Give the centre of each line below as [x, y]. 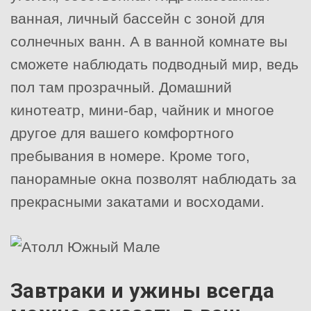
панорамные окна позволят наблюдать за [153, 179]
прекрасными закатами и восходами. [137, 202]
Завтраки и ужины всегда [143, 291]
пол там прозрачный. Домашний [121, 87]
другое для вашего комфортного [122, 133]
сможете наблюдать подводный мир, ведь [154, 65]
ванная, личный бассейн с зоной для [137, 19]
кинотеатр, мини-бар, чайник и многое [142, 110]
